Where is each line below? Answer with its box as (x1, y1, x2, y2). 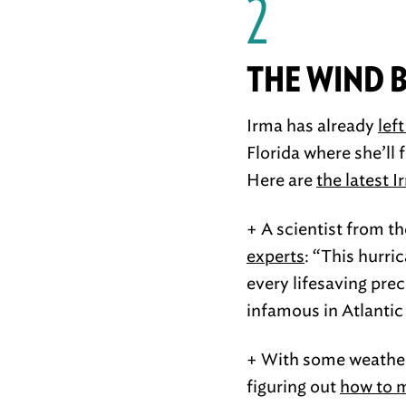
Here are (246, 170, 316, 190)
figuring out (246, 377, 340, 397)
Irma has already (246, 116, 378, 136)
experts (246, 246, 304, 266)
